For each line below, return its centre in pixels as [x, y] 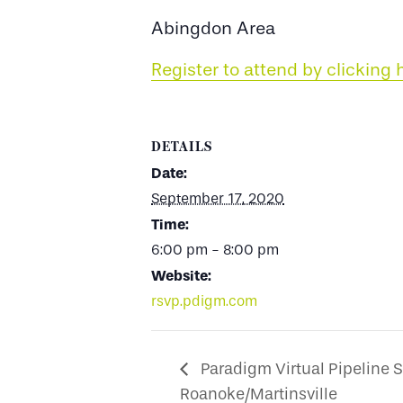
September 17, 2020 [218, 198]
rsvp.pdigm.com [204, 301]
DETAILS [182, 146]
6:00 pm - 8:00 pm [215, 250]
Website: [181, 276]
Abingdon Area [213, 28]
